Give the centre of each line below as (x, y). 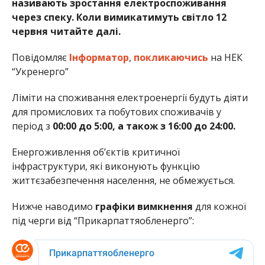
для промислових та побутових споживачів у (116, 112)
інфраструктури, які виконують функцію (106, 167)
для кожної (219, 207)
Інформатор (99, 58)
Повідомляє (40, 58)
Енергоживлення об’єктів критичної (96, 152)
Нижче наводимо (53, 207)
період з (32, 126)
